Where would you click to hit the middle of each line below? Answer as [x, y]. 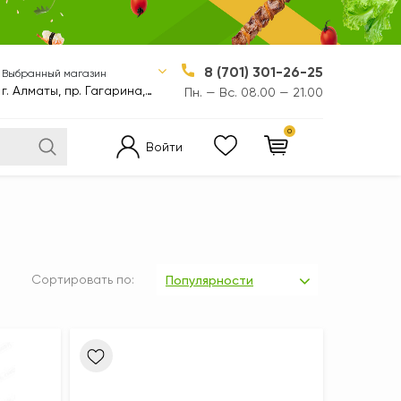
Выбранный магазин [54, 73]
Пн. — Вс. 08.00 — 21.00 [254, 92]
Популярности [209, 280]
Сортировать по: [83, 279]
